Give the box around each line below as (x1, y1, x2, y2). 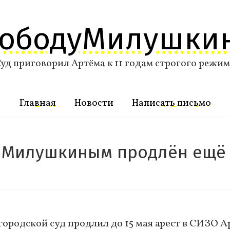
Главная (19, 97, 56, 110)
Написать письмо (131, 97, 211, 110)
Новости (74, 97, 113, 110)
